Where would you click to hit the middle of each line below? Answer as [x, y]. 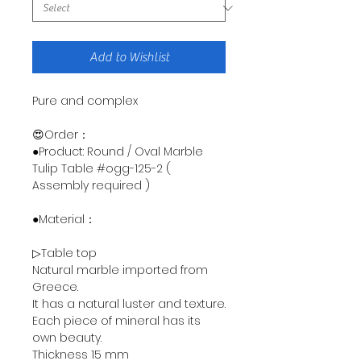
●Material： [64, 220]
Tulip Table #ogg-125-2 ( [102, 169]
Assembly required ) [91, 186]
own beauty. [67, 338]
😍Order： [61, 135]
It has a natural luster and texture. [129, 304]
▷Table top [64, 253]
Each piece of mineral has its [116, 321]
